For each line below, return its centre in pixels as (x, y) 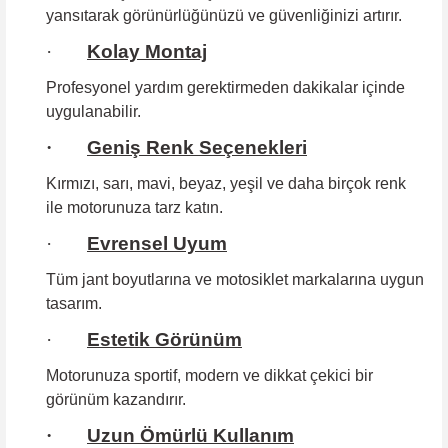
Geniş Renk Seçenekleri (197, 147)
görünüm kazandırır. (116, 399)
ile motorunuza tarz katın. (134, 207)
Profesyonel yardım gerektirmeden (167, 87)
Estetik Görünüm (164, 339)
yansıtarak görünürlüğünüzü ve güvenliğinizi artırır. (224, 15)
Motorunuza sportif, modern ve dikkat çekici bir (209, 375)
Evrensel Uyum (157, 243)
